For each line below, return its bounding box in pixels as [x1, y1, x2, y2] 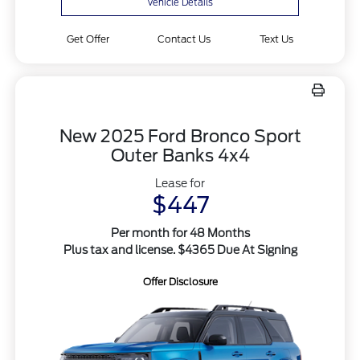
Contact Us [157, 33, 211, 46]
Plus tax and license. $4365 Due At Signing [63, 243, 297, 257]
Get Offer [66, 33, 109, 46]
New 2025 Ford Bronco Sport [59, 126, 301, 147]
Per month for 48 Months [110, 227, 250, 240]
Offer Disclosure [142, 276, 218, 288]
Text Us [260, 33, 294, 46]
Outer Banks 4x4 [110, 145, 250, 166]
